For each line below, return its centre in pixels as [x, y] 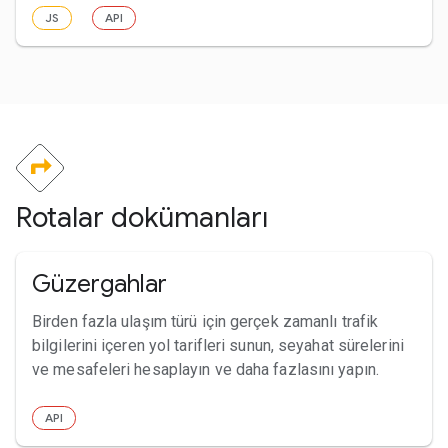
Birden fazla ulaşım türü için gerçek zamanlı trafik [205, 321]
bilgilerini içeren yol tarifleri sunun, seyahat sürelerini [218, 345]
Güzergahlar [99, 283]
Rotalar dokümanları [142, 217]
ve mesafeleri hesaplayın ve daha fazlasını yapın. [205, 369]
